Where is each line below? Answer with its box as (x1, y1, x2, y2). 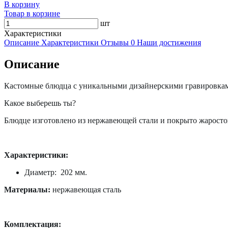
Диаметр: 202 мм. (24, 167, 87, 177)
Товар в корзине (4, 9, 60, 18)
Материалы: (4, 185, 52, 194)
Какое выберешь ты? (4, 98, 78, 107)
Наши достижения (137, 38, 201, 47)
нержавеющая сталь (52, 185, 121, 194)
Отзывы (101, 38, 131, 47)
